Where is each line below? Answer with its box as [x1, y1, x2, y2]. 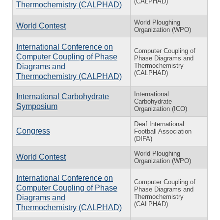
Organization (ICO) [134, 105, 187, 112]
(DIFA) [134, 135, 152, 142]
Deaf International [134, 120, 184, 128]
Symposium [16, 102, 57, 110]
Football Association [134, 127, 192, 135]
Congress [16, 126, 50, 135]
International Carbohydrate [16, 92, 109, 101]
